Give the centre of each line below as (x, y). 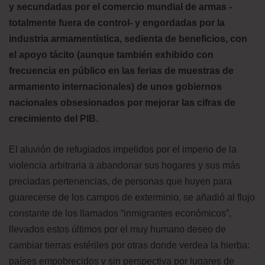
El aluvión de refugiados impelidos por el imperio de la (123, 149)
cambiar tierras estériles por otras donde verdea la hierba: (129, 245)
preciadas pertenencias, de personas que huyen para (120, 181)
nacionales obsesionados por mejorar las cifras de (122, 102)
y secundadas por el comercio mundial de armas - (120, 7)
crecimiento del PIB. (54, 118)
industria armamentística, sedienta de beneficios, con (128, 38)
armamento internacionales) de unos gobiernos (115, 86)
